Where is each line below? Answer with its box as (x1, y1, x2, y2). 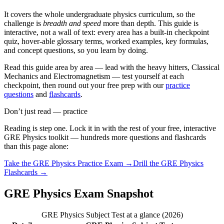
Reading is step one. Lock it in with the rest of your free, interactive (4, 124, 216, 133)
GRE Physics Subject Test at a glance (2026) (41, 210, 183, 219)
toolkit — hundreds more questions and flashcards (46, 133, 206, 142)
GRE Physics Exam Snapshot (4, 187, 153, 200)
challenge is (4, 19, 41, 28)
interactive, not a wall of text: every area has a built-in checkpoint (4, 28, 209, 37)
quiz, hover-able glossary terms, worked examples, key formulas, (4, 37, 208, 46)
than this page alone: (4, 142, 68, 151)
